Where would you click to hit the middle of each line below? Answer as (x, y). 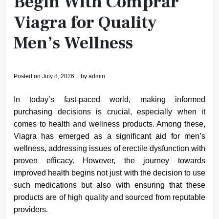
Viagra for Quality (85, 22)
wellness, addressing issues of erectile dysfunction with (109, 148)
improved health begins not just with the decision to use (109, 173)
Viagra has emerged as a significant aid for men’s (109, 136)
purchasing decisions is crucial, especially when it (109, 111)
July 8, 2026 (58, 76)
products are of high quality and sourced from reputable (109, 197)
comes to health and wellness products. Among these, (109, 124)
